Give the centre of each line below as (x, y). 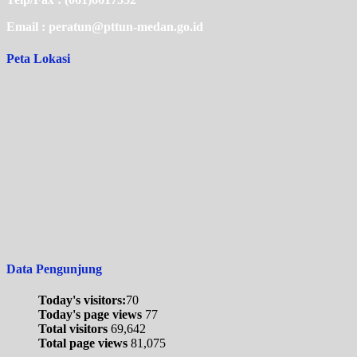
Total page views (84, 343)
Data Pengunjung (54, 269)
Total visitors (75, 329)
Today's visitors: (82, 300)
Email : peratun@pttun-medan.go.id (105, 27)
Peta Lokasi (38, 58)
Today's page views (92, 315)
